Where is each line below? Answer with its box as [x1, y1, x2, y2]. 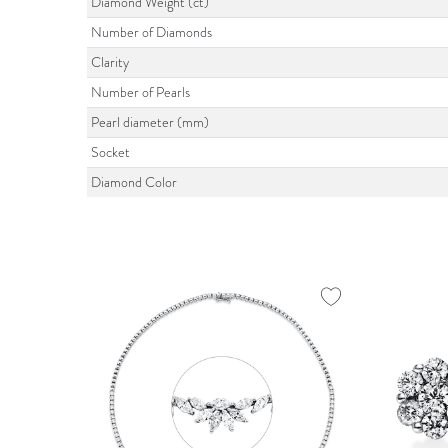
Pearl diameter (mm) [91, 113, 210, 133]
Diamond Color [91, 173, 178, 193]
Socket [91, 143, 131, 163]
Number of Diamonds [91, 23, 213, 43]
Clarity [91, 53, 130, 73]
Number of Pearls [91, 83, 191, 103]
